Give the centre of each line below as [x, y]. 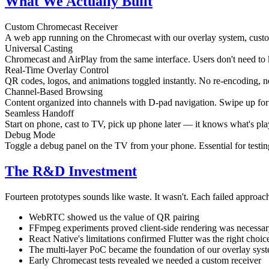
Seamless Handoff [39, 113]
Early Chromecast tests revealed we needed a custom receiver [145, 261]
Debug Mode [30, 135]
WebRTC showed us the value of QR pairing [114, 217]
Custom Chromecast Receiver [61, 27]
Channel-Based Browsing [54, 92]
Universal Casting [39, 49]
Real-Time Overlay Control [57, 70]
